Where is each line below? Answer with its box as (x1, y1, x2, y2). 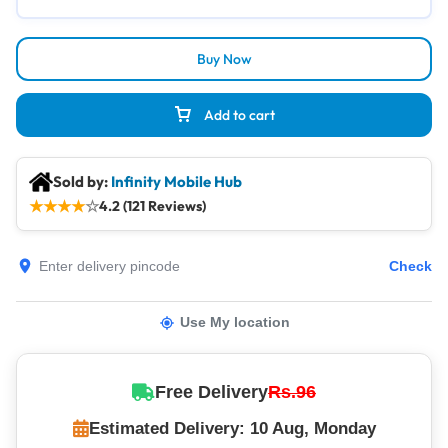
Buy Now (196, 50, 252, 68)
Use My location (179, 314, 290, 330)
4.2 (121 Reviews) (99, 196, 206, 215)
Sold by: (53, 172, 111, 191)
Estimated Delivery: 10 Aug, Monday (88, 419, 376, 438)
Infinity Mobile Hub (111, 172, 242, 191)
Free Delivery (155, 382, 268, 402)
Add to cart (204, 106, 275, 124)
